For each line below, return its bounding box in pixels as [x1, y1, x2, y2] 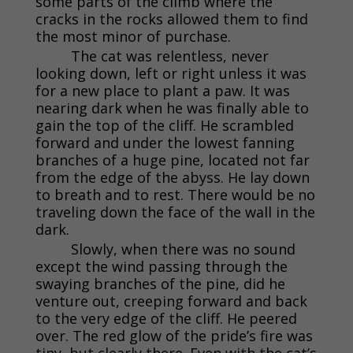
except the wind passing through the [35, 256, 288, 276]
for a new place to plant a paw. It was [35, 80, 290, 100]
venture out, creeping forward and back [35, 291, 307, 310]
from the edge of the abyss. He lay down [35, 167, 310, 187]
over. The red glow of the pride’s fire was [35, 325, 313, 345]
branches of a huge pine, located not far [35, 150, 310, 169]
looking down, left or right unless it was [35, 63, 307, 83]
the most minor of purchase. [35, 26, 231, 46]
